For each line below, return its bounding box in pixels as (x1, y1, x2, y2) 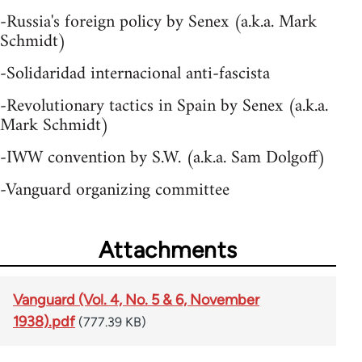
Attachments (98, 236, 238, 264)
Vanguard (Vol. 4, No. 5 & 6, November (13, 291, 259, 309)
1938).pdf (13, 313, 75, 331)
